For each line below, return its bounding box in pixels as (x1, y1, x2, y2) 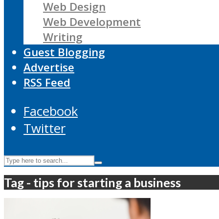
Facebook (23, 102, 78, 120)
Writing (43, 29, 83, 45)
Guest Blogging (23, 44, 105, 60)
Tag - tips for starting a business (4, 175, 181, 190)
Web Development (43, 14, 141, 30)
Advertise (23, 60, 74, 75)
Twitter (23, 119, 66, 137)
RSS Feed (23, 75, 70, 90)
